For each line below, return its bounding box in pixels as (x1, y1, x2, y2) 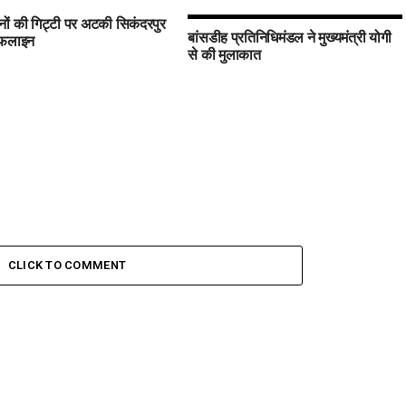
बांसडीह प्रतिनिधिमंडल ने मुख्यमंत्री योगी (188, 25, 391, 47)
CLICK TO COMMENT (7, 258, 127, 272)
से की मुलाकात (188, 43, 261, 64)
